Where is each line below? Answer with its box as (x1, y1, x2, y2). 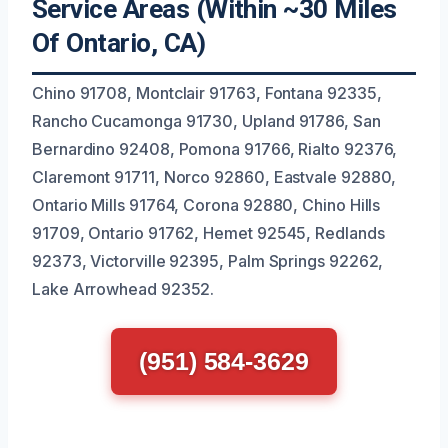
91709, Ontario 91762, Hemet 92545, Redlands (32, 223, 385, 243)
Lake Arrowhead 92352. (32, 279, 215, 299)
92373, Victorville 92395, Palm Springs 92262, (32, 251, 384, 271)
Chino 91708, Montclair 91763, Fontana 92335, (32, 83, 382, 103)
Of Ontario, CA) (32, 28, 206, 58)
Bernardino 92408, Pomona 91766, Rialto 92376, (32, 139, 398, 159)
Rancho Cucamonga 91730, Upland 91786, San (32, 111, 381, 131)
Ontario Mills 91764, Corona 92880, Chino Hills (32, 195, 381, 215)
